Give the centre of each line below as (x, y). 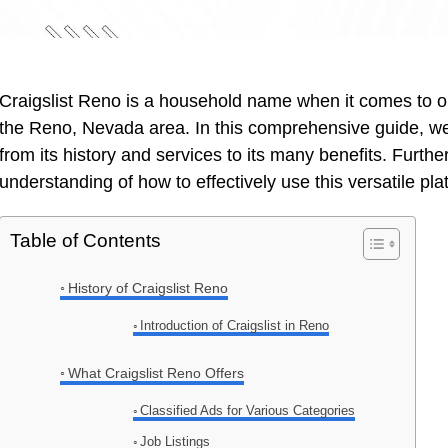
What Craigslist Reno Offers (155, 373)
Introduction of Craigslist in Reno (235, 326)
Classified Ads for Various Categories (248, 411)
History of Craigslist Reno (147, 288)
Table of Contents (85, 241)
